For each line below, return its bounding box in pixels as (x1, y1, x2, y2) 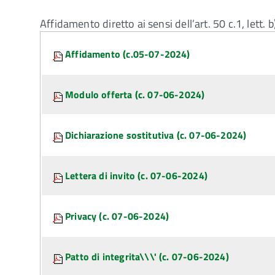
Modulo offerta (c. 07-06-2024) (65, 87, 205, 102)
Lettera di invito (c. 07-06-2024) (65, 168, 207, 183)
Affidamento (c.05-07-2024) (65, 47, 190, 61)
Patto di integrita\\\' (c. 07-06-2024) (65, 249, 229, 264)
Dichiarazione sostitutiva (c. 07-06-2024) (65, 128, 247, 142)
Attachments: (42, 35, 114, 53)
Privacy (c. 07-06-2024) (65, 209, 169, 223)
